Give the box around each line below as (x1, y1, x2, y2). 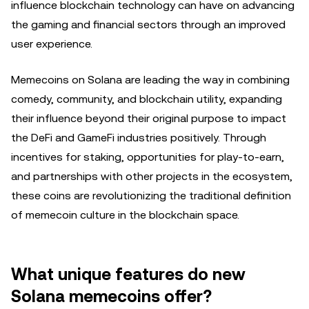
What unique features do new (11, 265, 246, 284)
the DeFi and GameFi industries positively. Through (11, 131, 266, 144)
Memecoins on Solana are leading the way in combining (11, 73, 290, 86)
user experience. (11, 37, 92, 50)
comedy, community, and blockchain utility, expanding (11, 92, 282, 106)
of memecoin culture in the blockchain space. (11, 208, 239, 221)
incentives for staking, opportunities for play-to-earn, (11, 150, 284, 163)
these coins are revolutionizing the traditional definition (11, 189, 291, 202)
